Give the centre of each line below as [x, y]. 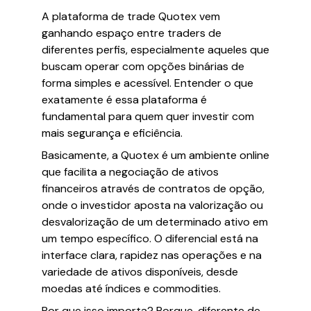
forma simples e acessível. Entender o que [148, 83]
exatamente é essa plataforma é [124, 100]
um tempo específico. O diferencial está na [150, 238]
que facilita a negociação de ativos [130, 172]
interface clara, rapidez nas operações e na [152, 255]
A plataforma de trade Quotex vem [131, 16]
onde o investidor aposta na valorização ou [152, 205]
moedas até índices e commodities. [131, 288]
